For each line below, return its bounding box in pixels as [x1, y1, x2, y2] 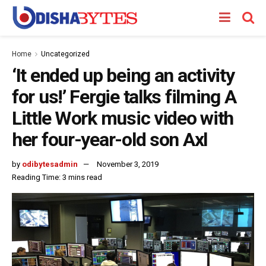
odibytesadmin [22, 159, 78, 169]
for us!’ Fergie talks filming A [12, 85, 236, 108]
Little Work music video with [12, 107, 234, 129]
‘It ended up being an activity [12, 64, 235, 87]
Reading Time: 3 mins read [12, 172, 102, 182]
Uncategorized [41, 50, 90, 58]
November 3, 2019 [97, 159, 159, 169]
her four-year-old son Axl [12, 128, 207, 151]
